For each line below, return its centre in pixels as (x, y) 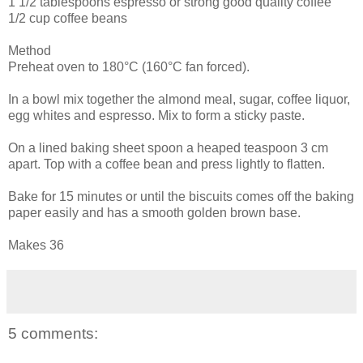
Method (30, 50)
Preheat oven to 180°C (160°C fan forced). (129, 66)
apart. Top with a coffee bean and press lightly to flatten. (167, 164)
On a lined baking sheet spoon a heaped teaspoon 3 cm (168, 147)
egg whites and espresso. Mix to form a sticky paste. (156, 115)
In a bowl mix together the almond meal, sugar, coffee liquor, (179, 99)
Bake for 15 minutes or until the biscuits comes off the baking (181, 196)
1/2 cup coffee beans (68, 18)
